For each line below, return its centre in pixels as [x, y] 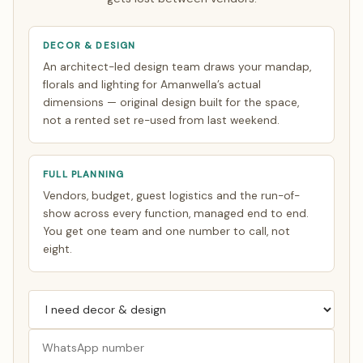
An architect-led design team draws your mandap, [177, 67]
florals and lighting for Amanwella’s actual [152, 85]
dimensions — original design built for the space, [171, 103]
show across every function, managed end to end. [176, 214]
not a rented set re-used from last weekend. [162, 121]
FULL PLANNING [84, 175]
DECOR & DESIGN [90, 46]
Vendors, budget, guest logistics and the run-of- [172, 196]
